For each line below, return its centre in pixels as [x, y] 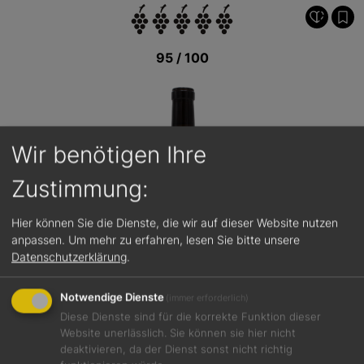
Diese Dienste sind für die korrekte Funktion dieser [191, 317]
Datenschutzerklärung [69, 257]
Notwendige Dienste [112, 297]
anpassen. [38, 240]
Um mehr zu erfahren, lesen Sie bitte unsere [184, 240]
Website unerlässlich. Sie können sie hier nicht [178, 333]
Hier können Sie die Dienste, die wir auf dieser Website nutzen [175, 223]
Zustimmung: [80, 189]
